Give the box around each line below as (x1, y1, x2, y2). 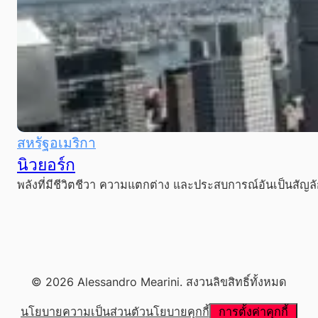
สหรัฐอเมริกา (17, 133, 96, 151)
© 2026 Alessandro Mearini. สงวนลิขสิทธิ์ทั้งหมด (31, 275, 287, 290)
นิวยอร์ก (17, 153, 75, 175)
